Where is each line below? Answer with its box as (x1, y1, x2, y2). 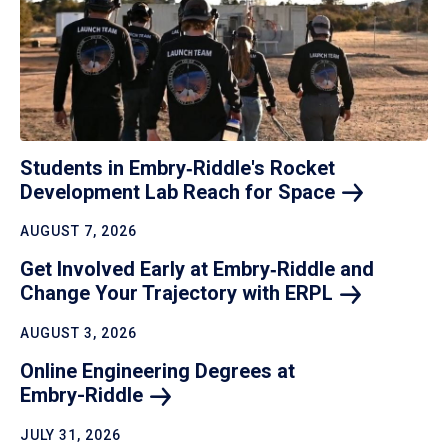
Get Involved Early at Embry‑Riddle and (20, 257, 374, 282)
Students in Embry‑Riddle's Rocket (20, 155, 335, 180)
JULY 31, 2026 (20, 426, 121, 443)
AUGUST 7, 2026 (20, 223, 137, 240)
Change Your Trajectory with (20, 281, 285, 306)
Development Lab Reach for (20, 179, 278, 204)
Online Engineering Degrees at (20, 359, 295, 384)
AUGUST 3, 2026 (20, 325, 137, 342)
